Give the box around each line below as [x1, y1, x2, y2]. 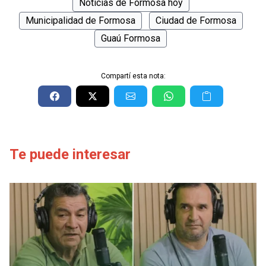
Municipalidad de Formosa [25, 15, 135, 27]
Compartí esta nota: [100, 72, 166, 81]
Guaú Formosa [101, 33, 160, 45]
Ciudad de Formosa [155, 15, 236, 27]
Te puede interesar [9, 146, 131, 163]
